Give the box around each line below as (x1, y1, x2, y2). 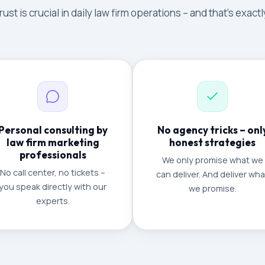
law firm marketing (6, 136, 99, 148)
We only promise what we (161, 154, 263, 166)
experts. (35, 195, 70, 206)
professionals (19, 148, 86, 161)
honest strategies (169, 136, 256, 148)
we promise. (188, 183, 237, 194)
